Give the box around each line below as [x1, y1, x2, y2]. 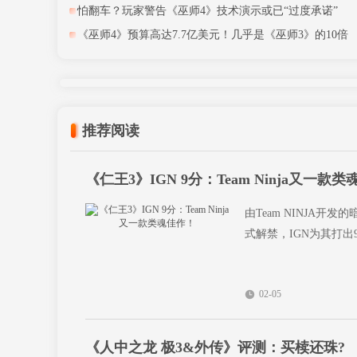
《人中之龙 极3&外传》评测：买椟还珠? [85, 339, 345, 355]
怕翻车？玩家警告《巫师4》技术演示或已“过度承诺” [77, 5, 338, 17]
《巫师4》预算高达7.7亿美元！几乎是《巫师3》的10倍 [77, 29, 348, 41]
